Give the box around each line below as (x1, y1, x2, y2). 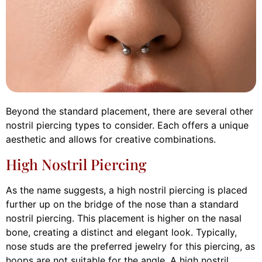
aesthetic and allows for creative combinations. (6, 133, 216, 146)
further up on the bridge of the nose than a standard (6, 198, 239, 210)
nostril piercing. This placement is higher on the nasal (6, 212, 242, 224)
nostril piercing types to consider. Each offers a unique (6, 119, 249, 132)
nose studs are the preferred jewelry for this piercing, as (6, 240, 255, 252)
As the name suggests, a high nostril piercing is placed (6, 184, 247, 196)
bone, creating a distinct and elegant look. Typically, (6, 226, 237, 238)
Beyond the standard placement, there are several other (6, 105, 253, 118)
